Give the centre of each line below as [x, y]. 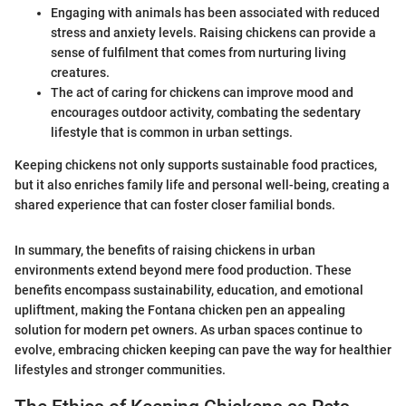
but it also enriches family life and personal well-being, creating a [202, 184]
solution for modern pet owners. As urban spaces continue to [188, 329]
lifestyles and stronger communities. [120, 369]
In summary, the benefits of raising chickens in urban [165, 250]
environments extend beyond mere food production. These [183, 270]
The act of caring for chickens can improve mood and [202, 92]
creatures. [80, 72]
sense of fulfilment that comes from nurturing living [198, 52]
